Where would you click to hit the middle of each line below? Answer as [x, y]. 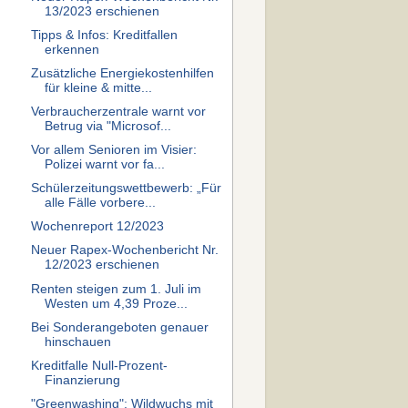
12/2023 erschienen [102, 265]
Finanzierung [82, 380]
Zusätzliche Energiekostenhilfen [122, 73]
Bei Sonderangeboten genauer [119, 327]
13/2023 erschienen [102, 11]
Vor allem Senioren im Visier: [113, 150]
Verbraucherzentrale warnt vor [118, 111]
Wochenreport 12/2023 [97, 227]
